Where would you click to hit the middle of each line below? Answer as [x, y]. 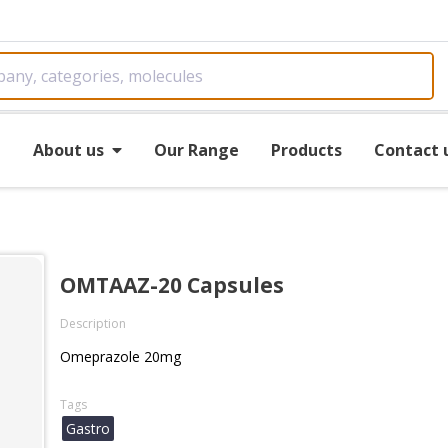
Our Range [196, 149]
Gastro [88, 428]
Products [306, 149]
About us [68, 149]
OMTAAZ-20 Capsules [172, 285]
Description [93, 323]
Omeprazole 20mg [120, 356]
